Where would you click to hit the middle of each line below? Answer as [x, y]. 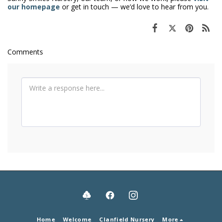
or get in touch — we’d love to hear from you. [134, 7]
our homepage [34, 7]
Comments [25, 52]
